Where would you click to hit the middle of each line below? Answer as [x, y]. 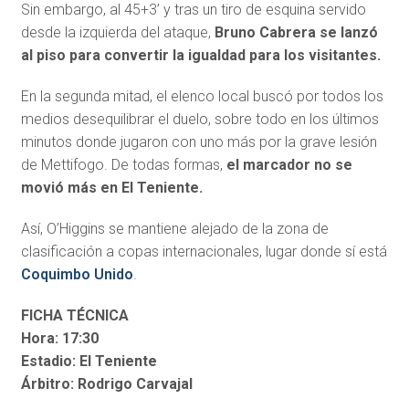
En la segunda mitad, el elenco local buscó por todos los [202, 97]
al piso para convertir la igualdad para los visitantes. [200, 56]
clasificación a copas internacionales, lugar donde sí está [204, 252]
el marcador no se [289, 165]
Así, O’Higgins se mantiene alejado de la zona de [174, 229]
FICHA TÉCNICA [74, 316]
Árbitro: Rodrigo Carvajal [106, 384]
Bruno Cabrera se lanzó [296, 33]
